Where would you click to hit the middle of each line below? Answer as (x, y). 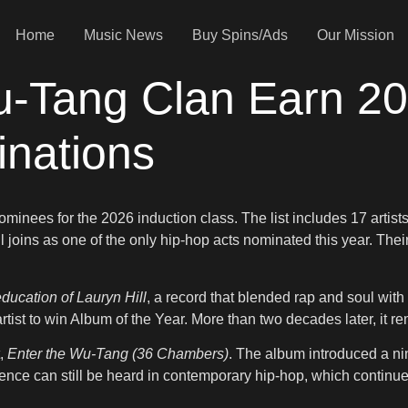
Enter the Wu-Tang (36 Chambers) (118, 354)
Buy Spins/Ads (240, 35)
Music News (123, 35)
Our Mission (355, 35)
